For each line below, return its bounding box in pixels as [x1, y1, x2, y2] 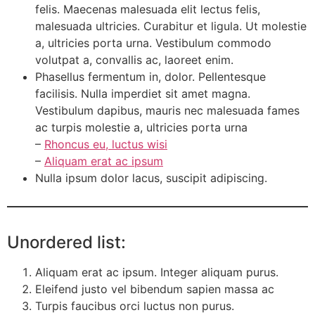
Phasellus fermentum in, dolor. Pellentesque [35, 69, 266, 84]
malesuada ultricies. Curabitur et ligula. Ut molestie [35, 18, 307, 33]
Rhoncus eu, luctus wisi [44, 136, 167, 151]
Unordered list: [7, 231, 126, 252]
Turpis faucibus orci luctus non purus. [35, 298, 234, 313]
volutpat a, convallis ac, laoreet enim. [35, 52, 233, 67]
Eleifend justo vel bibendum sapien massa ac [35, 281, 274, 296]
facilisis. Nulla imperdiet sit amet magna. [35, 86, 250, 101]
